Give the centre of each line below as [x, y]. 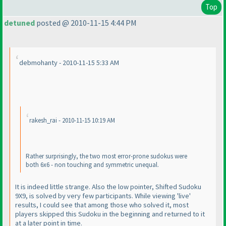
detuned [19, 23]
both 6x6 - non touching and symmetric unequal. [92, 165]
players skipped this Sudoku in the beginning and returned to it [110, 214]
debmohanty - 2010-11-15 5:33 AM [69, 63]
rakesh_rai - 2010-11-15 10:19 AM [72, 121]
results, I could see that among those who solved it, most [102, 205]
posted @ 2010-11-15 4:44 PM [86, 23]
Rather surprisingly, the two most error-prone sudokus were [106, 156]
